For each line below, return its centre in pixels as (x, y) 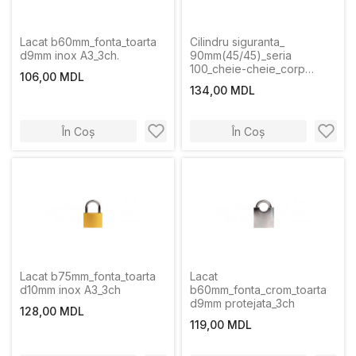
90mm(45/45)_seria (241, 55)
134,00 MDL (222, 90)
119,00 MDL (221, 325)
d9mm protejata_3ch (242, 303)
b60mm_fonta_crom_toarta (258, 290)
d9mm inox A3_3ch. (70, 55)
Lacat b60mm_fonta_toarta (88, 42)
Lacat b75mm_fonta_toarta (88, 276)
